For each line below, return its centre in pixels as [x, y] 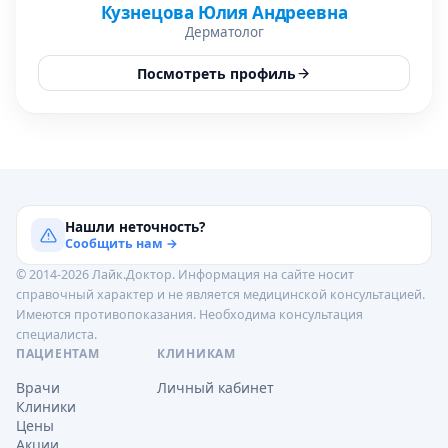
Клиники [46, 406]
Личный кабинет [215, 387]
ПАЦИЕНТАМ [58, 353]
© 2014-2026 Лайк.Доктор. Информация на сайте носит [185, 274]
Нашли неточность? [135, 226]
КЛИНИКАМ [196, 353]
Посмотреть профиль [216, 73]
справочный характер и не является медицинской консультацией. [220, 294]
